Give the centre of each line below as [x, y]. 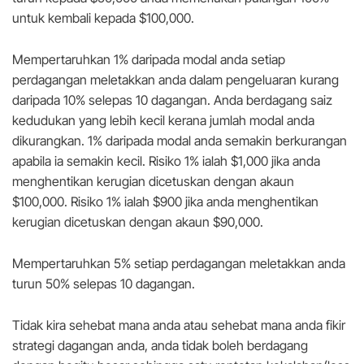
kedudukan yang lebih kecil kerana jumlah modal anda [163, 121]
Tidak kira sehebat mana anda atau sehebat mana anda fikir [179, 325]
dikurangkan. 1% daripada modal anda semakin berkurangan [180, 141]
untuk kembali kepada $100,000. [103, 18]
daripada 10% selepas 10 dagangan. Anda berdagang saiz [172, 100]
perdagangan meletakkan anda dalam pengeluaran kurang [175, 80]
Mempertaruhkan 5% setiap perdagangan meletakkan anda [179, 264]
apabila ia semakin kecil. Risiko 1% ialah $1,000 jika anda [166, 161]
